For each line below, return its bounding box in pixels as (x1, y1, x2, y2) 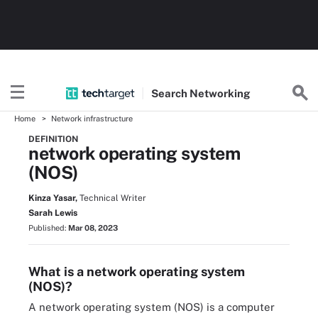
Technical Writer (79, 193, 146, 203)
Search (151, 87, 190, 99)
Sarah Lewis (28, 208, 77, 218)
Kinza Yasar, (28, 193, 77, 203)
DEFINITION (28, 134, 78, 144)
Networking (190, 87, 251, 99)
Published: (28, 224, 68, 232)
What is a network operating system (28, 264, 245, 279)
